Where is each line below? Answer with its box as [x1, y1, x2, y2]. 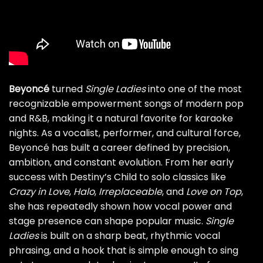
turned [49, 82, 85, 96]
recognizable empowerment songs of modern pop [9, 96, 244, 110]
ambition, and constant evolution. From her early [9, 155, 234, 169]
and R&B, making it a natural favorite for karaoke [9, 111, 233, 125]
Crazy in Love [9, 184, 69, 198]
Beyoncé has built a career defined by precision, [9, 140, 230, 154]
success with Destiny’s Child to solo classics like [9, 170, 226, 184]
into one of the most [146, 82, 242, 96]
